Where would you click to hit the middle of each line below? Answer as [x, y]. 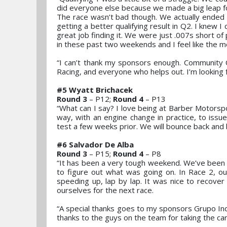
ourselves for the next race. [106, 190]
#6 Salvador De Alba [95, 144]
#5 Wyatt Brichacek [95, 90]
